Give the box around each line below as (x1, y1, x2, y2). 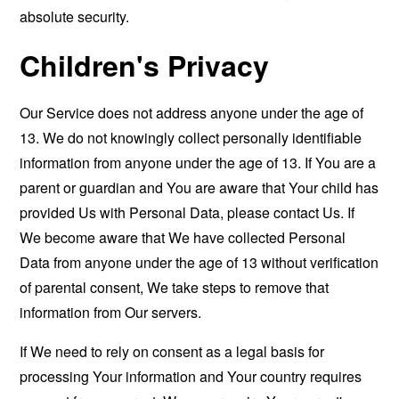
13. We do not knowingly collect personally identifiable (20, 127, 362, 148)
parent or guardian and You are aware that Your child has (20, 177, 379, 198)
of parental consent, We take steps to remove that (20, 277, 330, 297)
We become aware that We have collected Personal (20, 227, 346, 248)
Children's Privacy (20, 45, 270, 85)
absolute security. (20, 6, 130, 27)
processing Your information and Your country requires (20, 366, 362, 387)
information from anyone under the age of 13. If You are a (20, 152, 377, 173)
